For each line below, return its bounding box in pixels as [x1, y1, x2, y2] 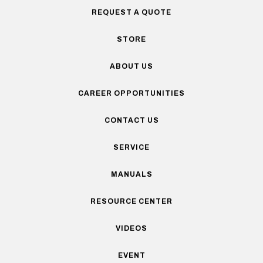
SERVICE [113, 143, 150, 151]
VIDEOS [116, 224, 147, 232]
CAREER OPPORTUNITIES [78, 89, 185, 97]
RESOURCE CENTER [90, 197, 173, 205]
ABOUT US [110, 62, 153, 70]
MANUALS [110, 170, 153, 178]
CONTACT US [104, 116, 159, 124]
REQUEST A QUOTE [92, 8, 171, 16]
